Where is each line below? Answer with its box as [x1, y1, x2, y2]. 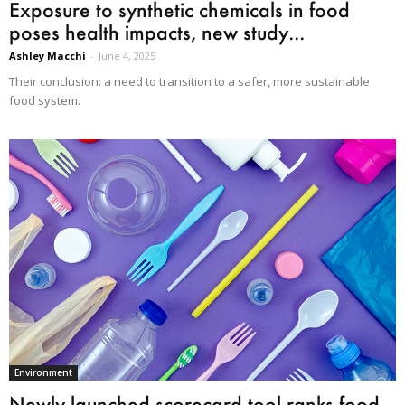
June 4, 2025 [99, 48, 155, 62]
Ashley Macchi [9, 48, 86, 62]
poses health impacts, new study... [9, 19, 305, 44]
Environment [14, 366, 72, 380]
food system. [9, 91, 80, 108]
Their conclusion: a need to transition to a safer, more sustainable [9, 72, 370, 89]
